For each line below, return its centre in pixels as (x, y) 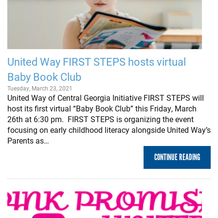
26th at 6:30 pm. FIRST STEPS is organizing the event (100, 119)
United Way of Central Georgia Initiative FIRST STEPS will (106, 97)
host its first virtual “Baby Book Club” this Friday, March (102, 108)
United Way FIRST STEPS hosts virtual (97, 61)
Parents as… (28, 140)
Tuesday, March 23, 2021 (40, 88)
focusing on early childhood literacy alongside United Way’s (109, 129)
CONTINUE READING (177, 157)
